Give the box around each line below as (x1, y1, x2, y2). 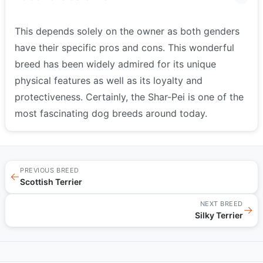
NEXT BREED (200, 199, 243, 208)
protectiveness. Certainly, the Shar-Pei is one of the (15, 90, 244, 103)
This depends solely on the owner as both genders (15, 25, 240, 37)
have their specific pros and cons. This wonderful (15, 41, 234, 53)
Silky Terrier (195, 210, 243, 220)
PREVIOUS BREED (20, 166, 79, 174)
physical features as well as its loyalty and (15, 74, 203, 86)
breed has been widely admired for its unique (15, 58, 216, 70)
